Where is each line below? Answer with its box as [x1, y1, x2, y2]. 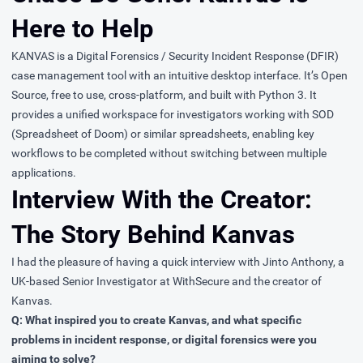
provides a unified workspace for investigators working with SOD [11, 108, 334, 122]
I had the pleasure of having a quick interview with [11, 255, 263, 269]
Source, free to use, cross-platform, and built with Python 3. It [11, 88, 317, 102]
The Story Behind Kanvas [11, 220, 295, 250]
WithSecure [173, 275, 229, 288]
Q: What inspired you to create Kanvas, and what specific [11, 314, 301, 327]
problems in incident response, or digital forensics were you [11, 333, 317, 347]
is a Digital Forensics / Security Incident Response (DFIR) [54, 49, 339, 63]
